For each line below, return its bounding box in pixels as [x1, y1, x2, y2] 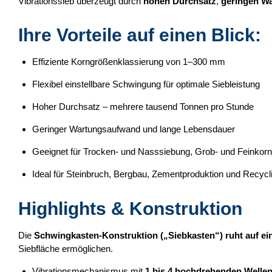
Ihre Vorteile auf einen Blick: [18, 25, 261, 46]
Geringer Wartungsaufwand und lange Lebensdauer [32, 124, 235, 135]
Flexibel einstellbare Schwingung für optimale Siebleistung [32, 79, 260, 90]
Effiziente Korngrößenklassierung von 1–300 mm [32, 56, 225, 67]
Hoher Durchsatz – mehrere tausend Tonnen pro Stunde [32, 101, 254, 112]
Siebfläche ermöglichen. [18, 243, 113, 254]
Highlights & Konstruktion [18, 198, 242, 219]
